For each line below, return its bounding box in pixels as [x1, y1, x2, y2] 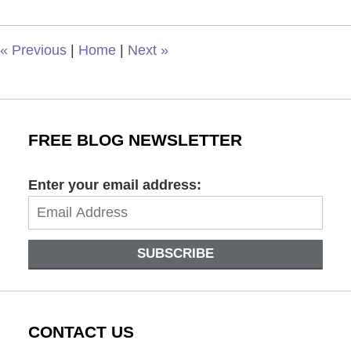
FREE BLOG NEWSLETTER [27, 130, 242, 150]
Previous [8, 42, 67, 58]
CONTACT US [27, 323, 134, 342]
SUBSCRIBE [137, 246, 214, 262]
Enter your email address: [27, 177, 201, 194]
